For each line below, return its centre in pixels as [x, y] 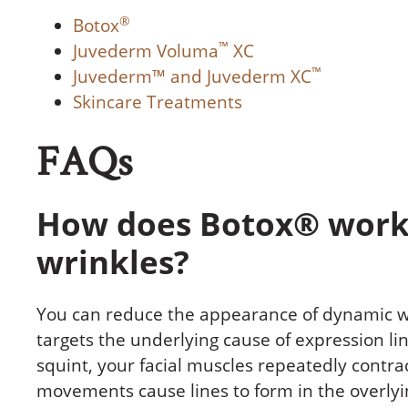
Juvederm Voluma [146, 51]
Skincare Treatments [158, 102]
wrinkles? [113, 262]
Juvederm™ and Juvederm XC [192, 76]
